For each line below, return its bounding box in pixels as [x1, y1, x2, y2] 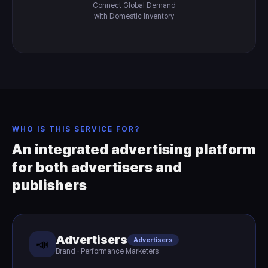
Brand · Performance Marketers [56, 247, 159, 255]
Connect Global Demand [92, 1, 176, 10]
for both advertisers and [12, 159, 182, 176]
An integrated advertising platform [12, 141, 256, 158]
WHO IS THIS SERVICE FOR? [12, 125, 140, 133]
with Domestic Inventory [94, 12, 174, 20]
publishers [12, 176, 87, 194]
